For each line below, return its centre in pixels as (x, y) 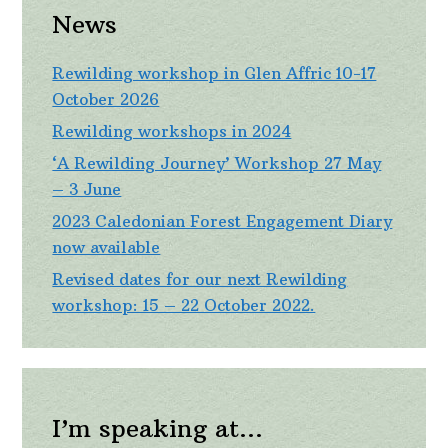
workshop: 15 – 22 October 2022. (184, 304)
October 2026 (106, 98)
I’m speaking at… (158, 428)
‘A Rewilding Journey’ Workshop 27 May (217, 162)
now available (106, 246)
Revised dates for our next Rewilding (200, 278)
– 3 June (87, 188)
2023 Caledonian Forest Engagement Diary (222, 220)
